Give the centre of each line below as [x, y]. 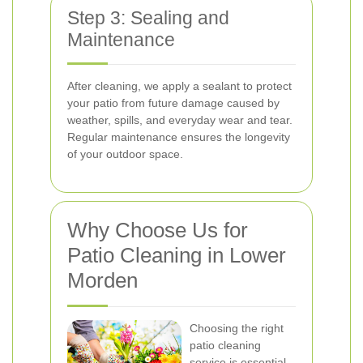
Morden [102, 280]
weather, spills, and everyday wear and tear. [180, 120]
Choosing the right [237, 328]
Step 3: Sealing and [148, 18]
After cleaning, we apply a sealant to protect [179, 86]
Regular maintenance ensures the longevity [179, 137]
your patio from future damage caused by [173, 103]
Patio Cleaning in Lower [177, 255]
